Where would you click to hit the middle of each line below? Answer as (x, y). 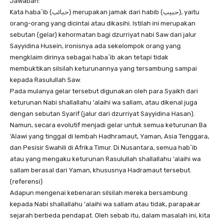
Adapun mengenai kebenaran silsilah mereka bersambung (99, 193)
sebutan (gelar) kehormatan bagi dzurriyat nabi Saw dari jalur (103, 35)
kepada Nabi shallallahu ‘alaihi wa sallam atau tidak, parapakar (105, 204)
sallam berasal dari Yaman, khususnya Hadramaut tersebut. (101, 170)
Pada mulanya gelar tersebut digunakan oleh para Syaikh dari (104, 91)
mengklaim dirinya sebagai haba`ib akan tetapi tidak (89, 57)
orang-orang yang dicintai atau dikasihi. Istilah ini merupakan (103, 24)
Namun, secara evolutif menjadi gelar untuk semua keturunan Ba (108, 125)
